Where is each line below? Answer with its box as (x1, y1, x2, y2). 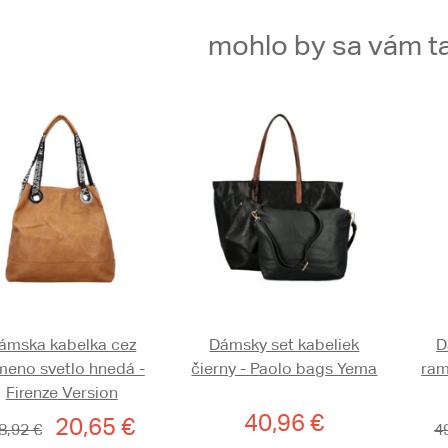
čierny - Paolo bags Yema (191, 359, 378, 378)
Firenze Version (5, 383, 118, 402)
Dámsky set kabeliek (209, 335, 360, 354)
